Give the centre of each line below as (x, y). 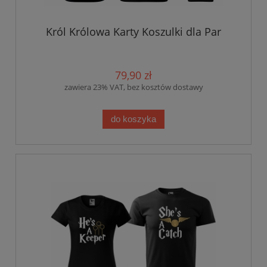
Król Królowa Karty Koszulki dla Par (133, 32)
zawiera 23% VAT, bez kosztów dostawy (133, 87)
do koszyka (133, 119)
